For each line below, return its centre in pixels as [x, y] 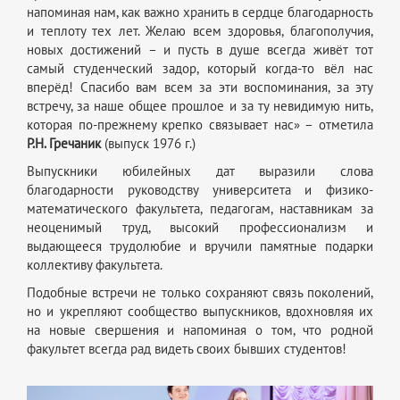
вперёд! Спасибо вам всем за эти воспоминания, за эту [200, 88]
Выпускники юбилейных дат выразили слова [200, 172]
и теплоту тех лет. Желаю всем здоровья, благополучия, [200, 32]
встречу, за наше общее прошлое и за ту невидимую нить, [200, 107]
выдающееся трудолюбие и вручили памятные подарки [200, 247]
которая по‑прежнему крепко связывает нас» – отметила [200, 125]
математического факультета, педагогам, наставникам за [200, 209]
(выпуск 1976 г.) [148, 144]
